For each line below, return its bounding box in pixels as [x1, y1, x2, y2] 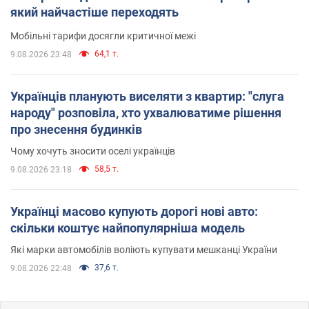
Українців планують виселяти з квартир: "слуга [10, 88, 284, 103]
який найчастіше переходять [10, 4, 179, 19]
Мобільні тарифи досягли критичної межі [10, 30, 196, 41]
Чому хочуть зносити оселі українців [10, 145, 175, 157]
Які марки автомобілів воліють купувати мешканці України [10, 243, 277, 255]
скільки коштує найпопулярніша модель [10, 220, 245, 235]
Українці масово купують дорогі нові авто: [10, 203, 258, 219]
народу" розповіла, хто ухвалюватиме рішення [10, 105, 281, 120]
